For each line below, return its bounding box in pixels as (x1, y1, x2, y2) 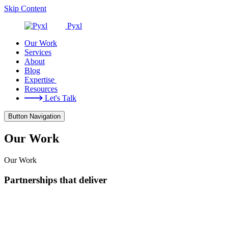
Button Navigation (8, 112, 61, 120)
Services (24, 48, 51, 56)
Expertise (24, 75, 56, 84)
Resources (24, 84, 58, 93)
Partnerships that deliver (4, 174, 107, 185)
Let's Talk (43, 94, 76, 102)
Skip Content (4, 4, 46, 13)
